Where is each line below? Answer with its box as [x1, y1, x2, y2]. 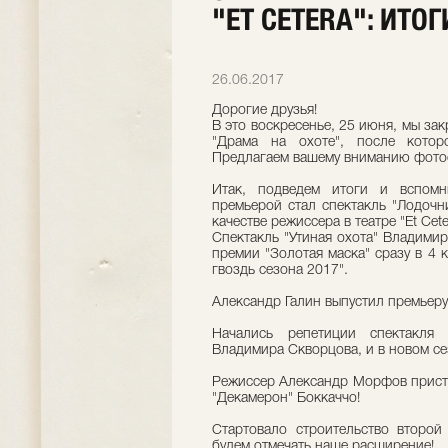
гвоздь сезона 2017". [212, 264, 348, 277]
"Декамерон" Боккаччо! [212, 392, 360, 405]
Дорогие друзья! [212, 104, 317, 117]
